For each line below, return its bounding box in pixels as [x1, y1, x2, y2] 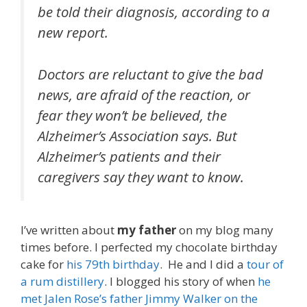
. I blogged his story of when [104, 273, 258, 290]
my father [117, 222, 176, 238]
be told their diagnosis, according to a [38, 1, 270, 21]
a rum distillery [21, 273, 104, 290]
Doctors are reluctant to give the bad [38, 64, 263, 84]
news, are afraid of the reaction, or [38, 84, 250, 104]
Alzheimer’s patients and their [38, 146, 221, 166]
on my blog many [176, 222, 273, 238]
